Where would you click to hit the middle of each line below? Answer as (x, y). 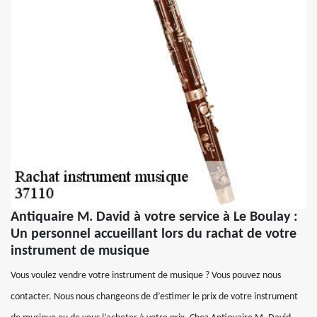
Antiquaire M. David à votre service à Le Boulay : (154, 218)
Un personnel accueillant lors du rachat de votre (154, 235)
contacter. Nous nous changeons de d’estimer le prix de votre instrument (154, 297)
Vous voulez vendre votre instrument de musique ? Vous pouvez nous (146, 276)
